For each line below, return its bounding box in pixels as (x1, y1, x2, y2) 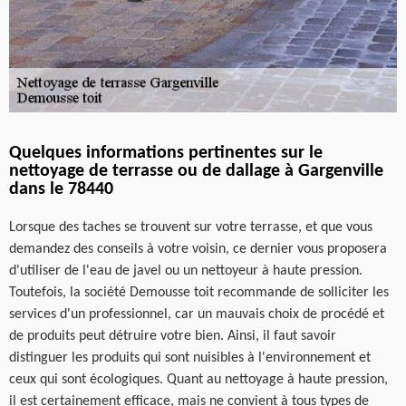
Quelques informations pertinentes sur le (9, 144, 323, 162)
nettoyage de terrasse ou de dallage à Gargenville (9, 162, 383, 180)
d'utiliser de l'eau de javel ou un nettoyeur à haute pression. (9, 264, 362, 278)
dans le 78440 (9, 180, 113, 198)
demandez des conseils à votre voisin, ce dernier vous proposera (9, 242, 387, 256)
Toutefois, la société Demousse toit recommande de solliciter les (9, 285, 389, 300)
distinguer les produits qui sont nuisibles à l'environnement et (9, 351, 371, 365)
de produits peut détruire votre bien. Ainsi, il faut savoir (9, 329, 336, 343)
